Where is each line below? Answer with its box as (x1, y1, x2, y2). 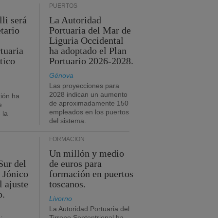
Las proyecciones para (49, 82, 119, 90)
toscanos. (49, 179, 86, 189)
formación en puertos (49, 168, 134, 179)
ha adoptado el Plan (49, 45, 127, 56)
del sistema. (49, 117, 86, 125)
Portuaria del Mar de (49, 25, 131, 36)
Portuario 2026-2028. (49, 55, 134, 66)
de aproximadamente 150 (49, 99, 128, 107)
